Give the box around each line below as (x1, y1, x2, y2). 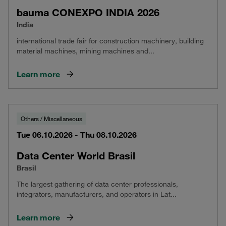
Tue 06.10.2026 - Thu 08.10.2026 (17, 130, 137, 140)
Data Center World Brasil (17, 149, 135, 162)
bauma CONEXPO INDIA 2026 (17, 6, 159, 19)
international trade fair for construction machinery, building (17, 36, 204, 45)
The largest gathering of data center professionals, (17, 180, 178, 189)
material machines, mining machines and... (17, 46, 154, 55)
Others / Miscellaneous (21, 115, 82, 123)
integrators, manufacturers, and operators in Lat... (17, 190, 177, 199)
